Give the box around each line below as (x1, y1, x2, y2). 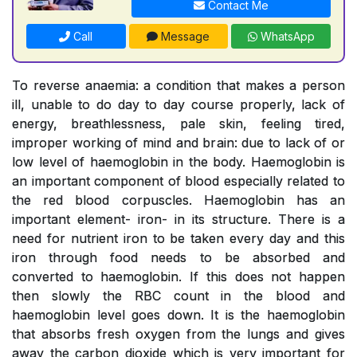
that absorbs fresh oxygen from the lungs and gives (12, 325, 345, 342)
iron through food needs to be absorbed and (12, 249, 345, 265)
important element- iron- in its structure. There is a (12, 210, 345, 227)
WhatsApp (257, 29, 315, 43)
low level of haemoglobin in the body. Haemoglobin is (12, 153, 345, 170)
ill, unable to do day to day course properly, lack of (12, 96, 345, 112)
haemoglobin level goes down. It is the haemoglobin (12, 306, 345, 323)
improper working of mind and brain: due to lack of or (12, 134, 345, 151)
